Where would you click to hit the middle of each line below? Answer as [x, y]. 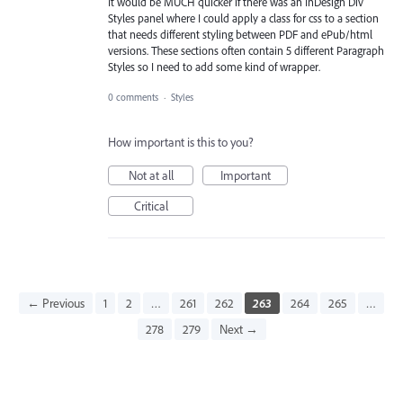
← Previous [56, 304]
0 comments [133, 98]
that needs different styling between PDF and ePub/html [240, 34]
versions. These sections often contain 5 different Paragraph [246, 50]
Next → [238, 330]
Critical [151, 206]
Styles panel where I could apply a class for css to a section [243, 18]
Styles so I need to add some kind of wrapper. [214, 66]
